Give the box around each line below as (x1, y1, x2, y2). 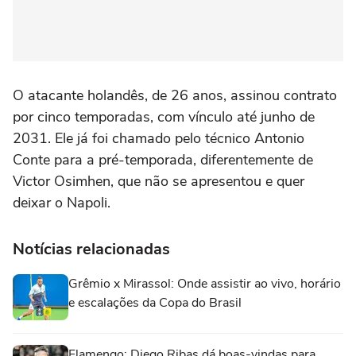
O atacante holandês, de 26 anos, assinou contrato (13, 85, 337, 105)
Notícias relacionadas (13, 238, 170, 260)
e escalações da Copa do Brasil (68, 293, 242, 311)
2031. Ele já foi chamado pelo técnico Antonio (13, 128, 304, 148)
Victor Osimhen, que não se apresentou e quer (13, 171, 304, 191)
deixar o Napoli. (13, 192, 110, 212)
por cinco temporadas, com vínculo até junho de (13, 106, 315, 126)
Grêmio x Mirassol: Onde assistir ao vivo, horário (68, 274, 341, 292)
